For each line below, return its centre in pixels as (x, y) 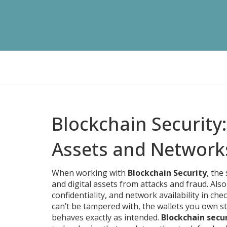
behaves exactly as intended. (106, 217)
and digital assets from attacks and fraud (129, 184)
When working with (90, 173)
